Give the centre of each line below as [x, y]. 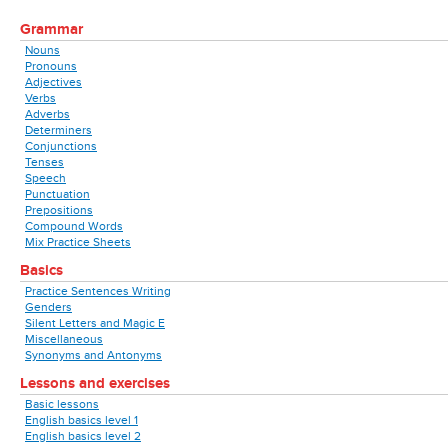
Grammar [51, 29]
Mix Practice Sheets [78, 242]
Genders [48, 307]
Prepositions [59, 210]
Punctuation [57, 194]
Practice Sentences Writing [98, 291]
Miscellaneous [64, 339]
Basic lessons [62, 404]
